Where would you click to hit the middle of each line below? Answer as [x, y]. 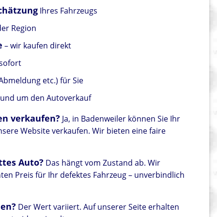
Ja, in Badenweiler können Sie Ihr [120, 119]
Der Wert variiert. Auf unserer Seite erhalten [98, 207]
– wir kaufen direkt [37, 46]
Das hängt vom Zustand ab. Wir [102, 163]
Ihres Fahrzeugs [68, 11]
